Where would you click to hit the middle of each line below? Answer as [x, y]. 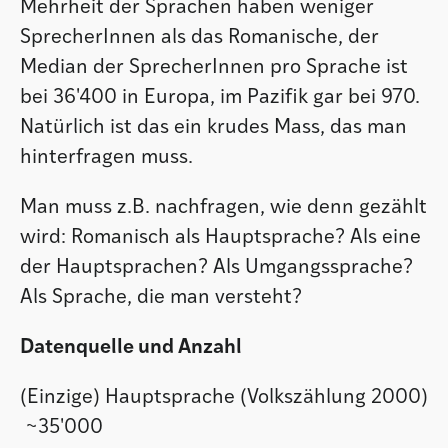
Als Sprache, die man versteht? [161, 297]
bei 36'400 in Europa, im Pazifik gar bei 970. [220, 97]
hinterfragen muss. [106, 157]
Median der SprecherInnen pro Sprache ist [214, 67]
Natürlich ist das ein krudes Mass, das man [213, 127]
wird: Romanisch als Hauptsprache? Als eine [220, 237]
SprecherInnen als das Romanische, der [199, 37]
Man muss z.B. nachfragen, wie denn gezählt [223, 207]
